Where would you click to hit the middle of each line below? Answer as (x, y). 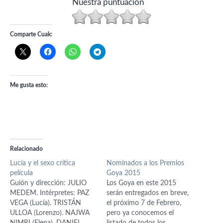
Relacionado (26, 149)
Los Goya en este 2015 (141, 183)
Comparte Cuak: (31, 34)
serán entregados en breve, (148, 193)
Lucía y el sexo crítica (43, 163)
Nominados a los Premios (145, 163)
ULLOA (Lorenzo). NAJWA (50, 213)
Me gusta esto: (29, 85)
